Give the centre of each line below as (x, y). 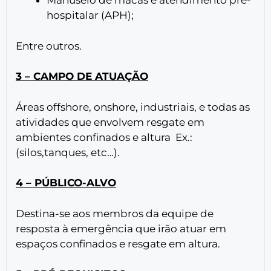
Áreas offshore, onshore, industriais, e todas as (133, 107)
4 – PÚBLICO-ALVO (66, 183)
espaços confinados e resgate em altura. (118, 243)
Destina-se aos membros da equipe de (115, 213)
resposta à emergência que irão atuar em (121, 228)
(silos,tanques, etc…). (68, 152)
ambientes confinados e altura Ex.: (104, 137)
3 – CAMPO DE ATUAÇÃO (82, 77)
